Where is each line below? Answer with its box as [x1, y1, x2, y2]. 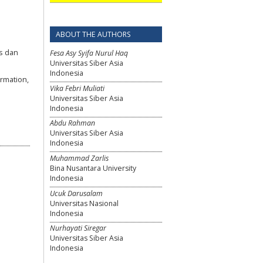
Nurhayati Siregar [50, 223, 106, 234]
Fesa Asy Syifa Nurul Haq [50, 48, 128, 59]
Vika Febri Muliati [50, 83, 104, 93]
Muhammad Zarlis [50, 153, 109, 163]
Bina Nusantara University [50, 163, 136, 173]
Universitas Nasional [50, 198, 119, 208]
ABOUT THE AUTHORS [56, 29, 131, 40]
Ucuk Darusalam [50, 188, 103, 198]
